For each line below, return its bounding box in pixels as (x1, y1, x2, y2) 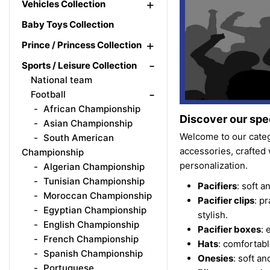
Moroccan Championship (41, 190, 152, 201)
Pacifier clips (197, 195, 254, 207)
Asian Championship (41, 118, 133, 129)
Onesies (197, 253, 233, 265)
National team (31, 74, 92, 86)
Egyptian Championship (41, 204, 146, 216)
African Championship (41, 103, 140, 115)
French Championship (41, 233, 139, 245)
